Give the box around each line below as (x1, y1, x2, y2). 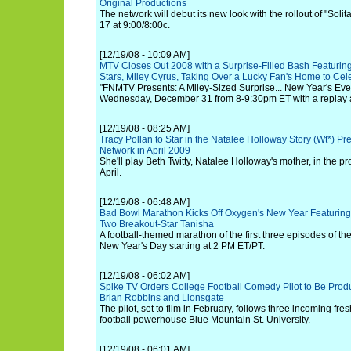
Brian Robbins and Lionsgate (100, 292, 224, 303)
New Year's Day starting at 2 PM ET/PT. (100, 241, 265, 251)
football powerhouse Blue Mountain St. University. (100, 314, 310, 325)
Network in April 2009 (100, 145, 190, 156)
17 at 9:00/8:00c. (100, 20, 170, 31)
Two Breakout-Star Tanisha (100, 219, 214, 230)
